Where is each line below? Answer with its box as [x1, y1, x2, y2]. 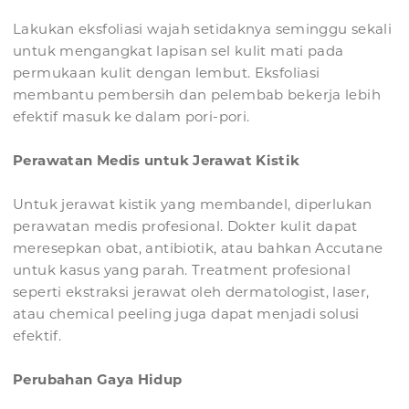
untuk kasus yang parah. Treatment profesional [13, 261, 351, 279]
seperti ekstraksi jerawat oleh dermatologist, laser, [13, 283, 370, 301]
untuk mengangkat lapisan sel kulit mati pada [13, 42, 344, 60]
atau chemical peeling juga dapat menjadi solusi [13, 305, 360, 323]
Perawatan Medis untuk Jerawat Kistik [13, 152, 300, 170]
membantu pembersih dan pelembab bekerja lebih [13, 86, 381, 104]
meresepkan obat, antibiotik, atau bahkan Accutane [13, 239, 383, 257]
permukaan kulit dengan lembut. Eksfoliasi [13, 64, 320, 82]
